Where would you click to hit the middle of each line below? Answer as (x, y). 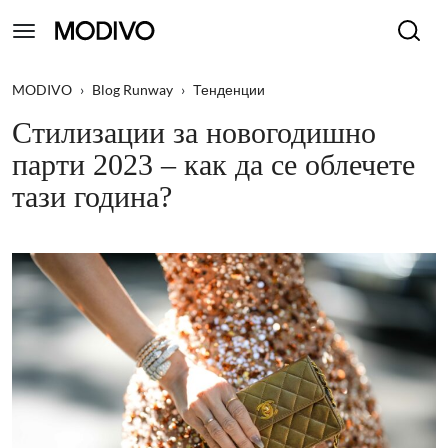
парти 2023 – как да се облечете (213, 165)
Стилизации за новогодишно (194, 133)
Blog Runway (132, 89)
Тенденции (229, 89)
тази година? (92, 197)
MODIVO (42, 89)
